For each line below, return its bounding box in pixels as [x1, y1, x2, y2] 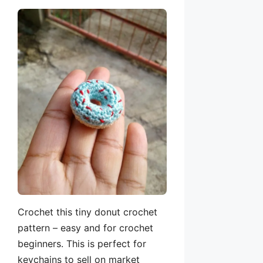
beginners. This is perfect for [18, 237, 146, 249]
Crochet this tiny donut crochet [18, 205, 157, 218]
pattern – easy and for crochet [18, 221, 153, 234]
